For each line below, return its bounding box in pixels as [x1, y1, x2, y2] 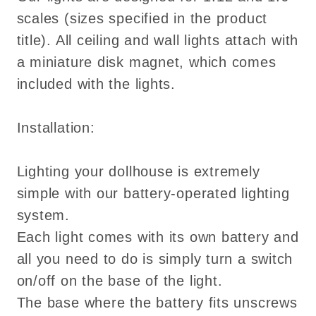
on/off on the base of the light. [16, 273, 223, 289]
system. [16, 207, 70, 224]
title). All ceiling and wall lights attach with [16, 32, 299, 49]
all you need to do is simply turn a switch [16, 251, 293, 267]
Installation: [16, 120, 95, 136]
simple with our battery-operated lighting [16, 186, 290, 202]
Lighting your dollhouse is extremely [16, 164, 260, 180]
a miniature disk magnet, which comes [16, 54, 276, 71]
